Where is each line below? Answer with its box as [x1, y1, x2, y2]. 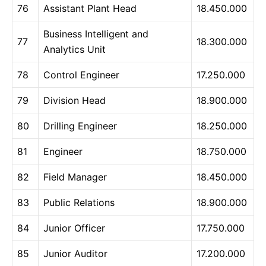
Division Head [43, 94, 106, 106]
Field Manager [43, 170, 107, 183]
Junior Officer [43, 221, 105, 234]
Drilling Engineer [43, 119, 117, 132]
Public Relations [43, 196, 115, 208]
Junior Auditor [43, 247, 107, 259]
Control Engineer [43, 68, 119, 81]
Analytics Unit [43, 43, 106, 55]
